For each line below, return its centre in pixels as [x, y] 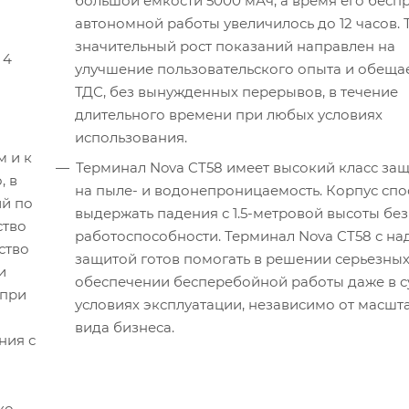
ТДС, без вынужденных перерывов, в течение [236, 92]
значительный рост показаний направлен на [235, 47]
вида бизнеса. [125, 328]
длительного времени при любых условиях [229, 115]
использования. [131, 138]
